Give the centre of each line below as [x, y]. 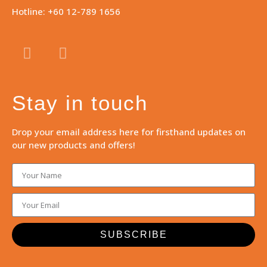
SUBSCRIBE [133, 234]
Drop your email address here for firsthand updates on [129, 131]
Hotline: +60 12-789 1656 [66, 12]
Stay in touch [80, 103]
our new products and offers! [74, 145]
